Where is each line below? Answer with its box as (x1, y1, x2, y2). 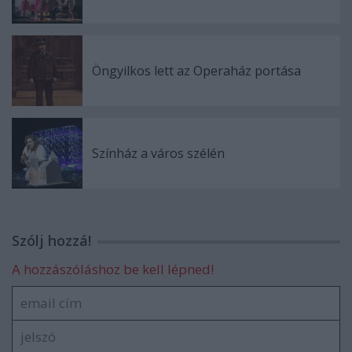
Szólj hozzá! (12, 230, 91, 250)
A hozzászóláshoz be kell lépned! (12, 259, 214, 278)
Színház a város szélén (92, 144, 225, 162)
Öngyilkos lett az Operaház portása (92, 61, 301, 79)
